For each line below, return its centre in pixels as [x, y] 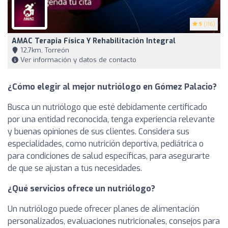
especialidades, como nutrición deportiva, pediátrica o [106, 144]
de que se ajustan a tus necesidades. [75, 168]
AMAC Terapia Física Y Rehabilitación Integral [94, 41]
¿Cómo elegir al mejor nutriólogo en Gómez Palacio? [112, 87]
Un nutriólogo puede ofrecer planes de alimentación [104, 209]
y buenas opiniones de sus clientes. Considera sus [98, 132]
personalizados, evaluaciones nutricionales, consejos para [114, 221]
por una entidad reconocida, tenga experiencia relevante [111, 120]
